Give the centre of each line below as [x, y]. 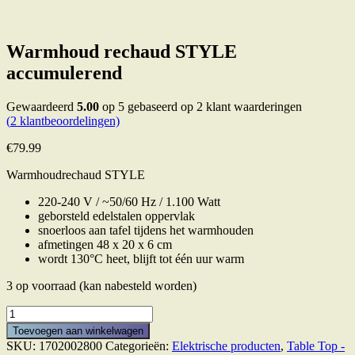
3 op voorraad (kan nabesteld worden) [101, 285]
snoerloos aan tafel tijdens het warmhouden [146, 230]
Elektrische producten [226, 345]
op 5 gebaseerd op [148, 106]
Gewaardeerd [42, 106]
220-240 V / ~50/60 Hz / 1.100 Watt [129, 201]
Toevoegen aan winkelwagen [78, 330]
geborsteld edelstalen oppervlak [116, 216]
